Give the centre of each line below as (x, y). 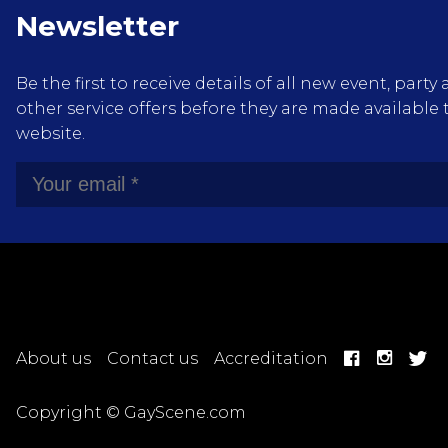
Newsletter (97, 26)
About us (53, 359)
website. (50, 134)
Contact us (152, 359)
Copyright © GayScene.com (131, 413)
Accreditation (271, 359)
